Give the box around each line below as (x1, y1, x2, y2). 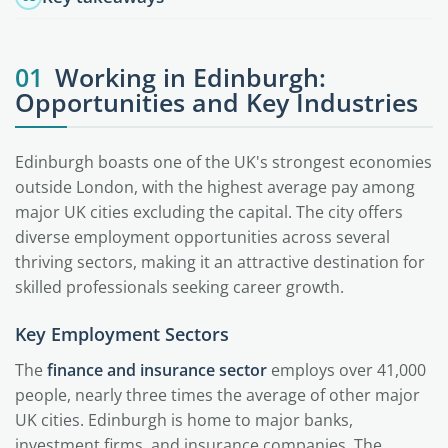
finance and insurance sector (47, 359, 267, 381)
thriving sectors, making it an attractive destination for (15, 251, 425, 273)
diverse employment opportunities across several (15, 226, 390, 248)
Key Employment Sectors (15, 322, 229, 346)
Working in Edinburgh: (55, 60, 326, 94)
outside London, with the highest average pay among (15, 176, 415, 198)
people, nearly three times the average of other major (15, 384, 420, 406)
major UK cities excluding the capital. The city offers (15, 201, 403, 223)
